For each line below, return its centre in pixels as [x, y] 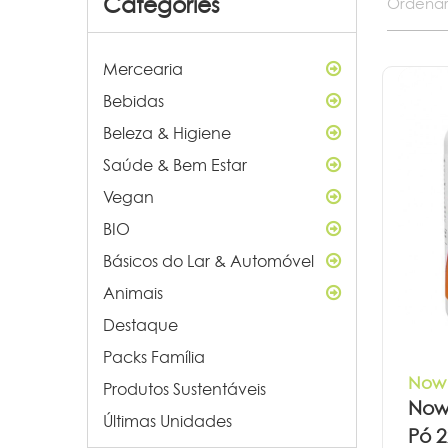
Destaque [140, 325]
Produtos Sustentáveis [184, 389]
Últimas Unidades [167, 421]
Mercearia [143, 69]
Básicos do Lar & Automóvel [208, 261]
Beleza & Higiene [167, 133]
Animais [133, 293]
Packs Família [154, 357]
